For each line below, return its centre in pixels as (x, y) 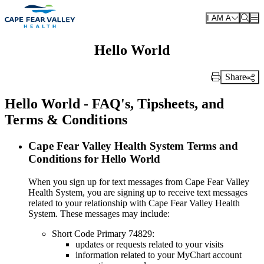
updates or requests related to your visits (149, 244)
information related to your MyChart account (159, 255)
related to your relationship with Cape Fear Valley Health (134, 203)
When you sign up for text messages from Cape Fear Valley (139, 181)
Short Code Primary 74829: (103, 233)
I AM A (219, 18)
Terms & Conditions (66, 120)
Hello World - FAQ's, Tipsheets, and (114, 104)
